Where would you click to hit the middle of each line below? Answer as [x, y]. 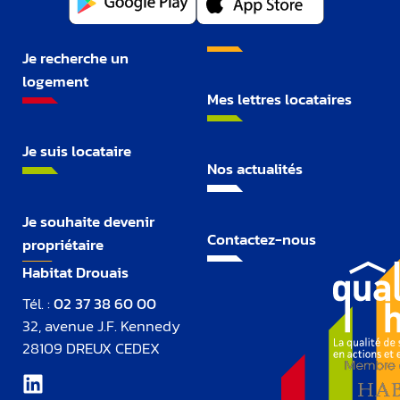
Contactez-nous [261, 239]
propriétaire [63, 244]
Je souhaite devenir [88, 221]
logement [55, 81]
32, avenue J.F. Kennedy [101, 326]
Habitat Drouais [75, 273]
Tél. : [38, 304]
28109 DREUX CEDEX [91, 349]
